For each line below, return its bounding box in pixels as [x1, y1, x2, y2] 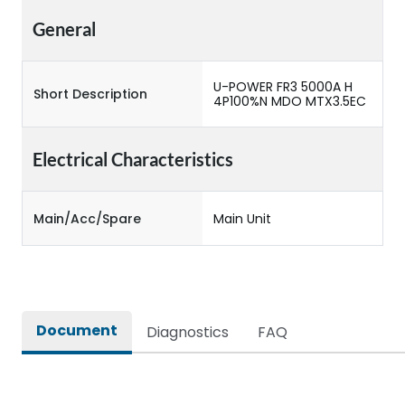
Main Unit [213, 209, 271, 228]
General [33, 18, 96, 40]
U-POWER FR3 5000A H [213, 78, 353, 96]
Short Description [33, 85, 147, 103]
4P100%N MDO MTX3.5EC [213, 92, 366, 110]
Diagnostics [146, 322, 229, 343]
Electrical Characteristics [33, 148, 233, 170]
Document [36, 320, 118, 341]
